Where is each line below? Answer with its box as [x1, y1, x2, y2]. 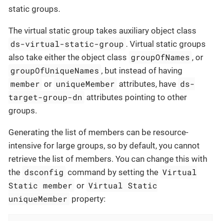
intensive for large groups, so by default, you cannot [8, 141, 200, 151]
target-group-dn [8, 92, 82, 103]
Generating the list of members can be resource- [8, 127, 188, 138]
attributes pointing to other [84, 92, 187, 103]
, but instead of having [101, 66, 183, 76]
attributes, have [117, 79, 179, 89]
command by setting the [66, 167, 161, 178]
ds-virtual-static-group [10, 38, 124, 49]
